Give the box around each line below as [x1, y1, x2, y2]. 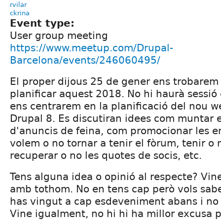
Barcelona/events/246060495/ [10, 54, 160, 66]
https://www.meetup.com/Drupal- [10, 41, 173, 54]
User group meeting [10, 29, 108, 41]
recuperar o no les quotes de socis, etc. [10, 149, 202, 161]
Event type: [10, 17, 78, 29]
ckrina [10, 9, 30, 17]
